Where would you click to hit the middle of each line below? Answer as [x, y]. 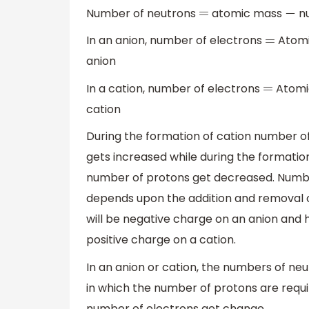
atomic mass [247, 13]
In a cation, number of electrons [175, 88]
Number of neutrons [142, 13]
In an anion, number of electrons [176, 41]
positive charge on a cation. [161, 240]
